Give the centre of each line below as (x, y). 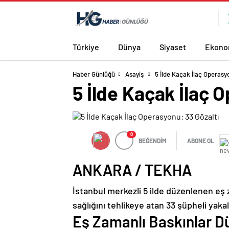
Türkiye (86, 47)
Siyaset (173, 47)
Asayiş (134, 74)
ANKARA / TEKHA (132, 170)
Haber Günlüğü (94, 74)
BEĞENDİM (153, 141)
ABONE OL (201, 141)
